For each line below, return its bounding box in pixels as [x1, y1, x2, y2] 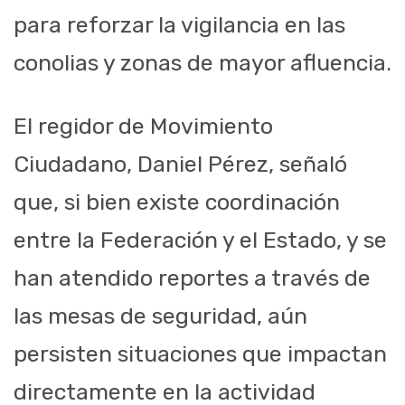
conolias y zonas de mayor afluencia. [14, 50, 391, 77]
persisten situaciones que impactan [14, 341, 387, 368]
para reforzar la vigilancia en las [14, 12, 345, 39]
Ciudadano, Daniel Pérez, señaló [14, 151, 347, 178]
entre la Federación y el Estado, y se [14, 227, 387, 254]
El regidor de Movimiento [14, 113, 273, 140]
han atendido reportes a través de [14, 265, 371, 292]
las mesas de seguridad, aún [14, 303, 307, 330]
